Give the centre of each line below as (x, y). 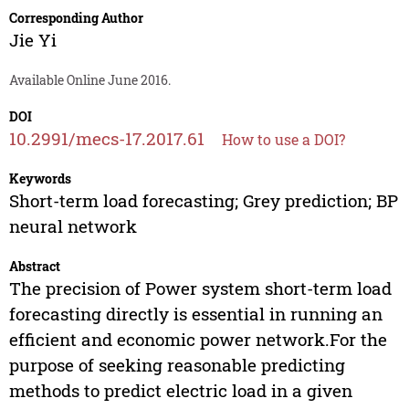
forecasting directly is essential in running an (195, 314)
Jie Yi (32, 40)
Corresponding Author (76, 18)
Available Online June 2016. (89, 80)
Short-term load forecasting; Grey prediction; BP (203, 201)
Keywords (40, 179)
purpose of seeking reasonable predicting (177, 365)
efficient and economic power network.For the (198, 340)
